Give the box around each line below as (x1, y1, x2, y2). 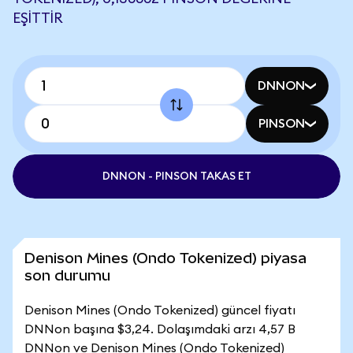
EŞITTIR (13, 11, 63, 25)
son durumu (24, 267, 110, 284)
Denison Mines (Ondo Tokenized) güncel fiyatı (24, 304, 295, 317)
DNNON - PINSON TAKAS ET (102, 171, 251, 182)
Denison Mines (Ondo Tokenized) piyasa (24, 250, 307, 266)
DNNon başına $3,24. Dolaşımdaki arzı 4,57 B (24, 323, 295, 336)
